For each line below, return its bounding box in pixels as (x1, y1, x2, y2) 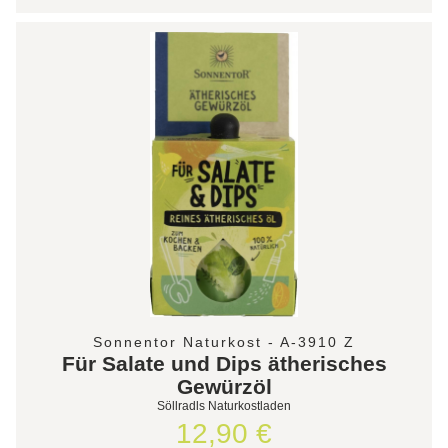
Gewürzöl (176, 374, 272, 398)
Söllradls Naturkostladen (157, 398, 291, 413)
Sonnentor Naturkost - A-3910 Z (93, 333, 355, 350)
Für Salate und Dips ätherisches (61, 351, 387, 375)
